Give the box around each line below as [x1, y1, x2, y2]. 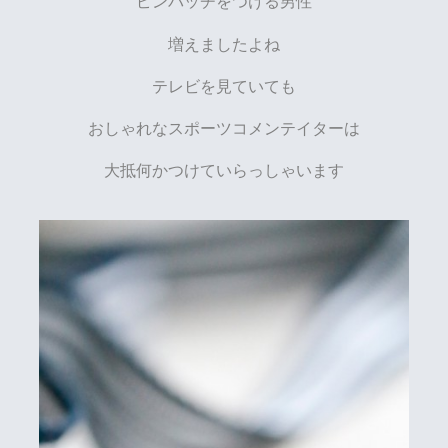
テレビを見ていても [152, 76, 296, 95]
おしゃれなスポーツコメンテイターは [88, 119, 360, 137]
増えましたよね [168, 34, 280, 53]
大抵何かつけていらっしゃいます [104, 161, 344, 180]
